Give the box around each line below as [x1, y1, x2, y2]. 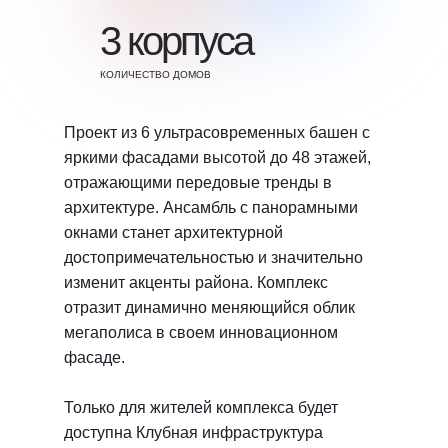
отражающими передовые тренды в [64, 174, 332, 191]
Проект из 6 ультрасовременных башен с [64, 124, 370, 141]
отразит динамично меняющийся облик [64, 299, 355, 316]
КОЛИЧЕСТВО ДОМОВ [100, 69, 211, 80]
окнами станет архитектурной [64, 224, 283, 241]
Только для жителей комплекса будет [64, 399, 338, 416]
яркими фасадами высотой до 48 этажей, [64, 149, 371, 166]
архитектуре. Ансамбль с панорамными [64, 199, 358, 216]
